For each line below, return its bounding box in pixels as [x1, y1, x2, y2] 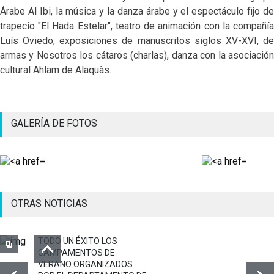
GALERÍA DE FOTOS [11, 117, 97, 129]
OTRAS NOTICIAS [11, 197, 87, 209]
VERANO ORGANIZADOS [38, 259, 133, 269]
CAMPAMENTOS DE [38, 247, 115, 257]
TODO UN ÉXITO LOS [38, 235, 117, 246]
